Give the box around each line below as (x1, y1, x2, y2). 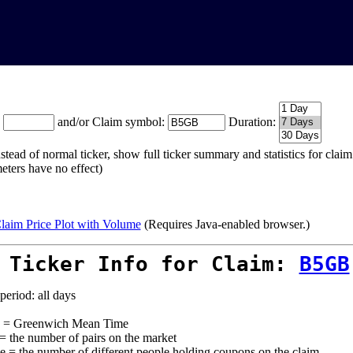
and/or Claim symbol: (57, 115, 168, 128)
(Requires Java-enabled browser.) (140, 217, 310, 231)
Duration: (228, 115, 276, 128)
